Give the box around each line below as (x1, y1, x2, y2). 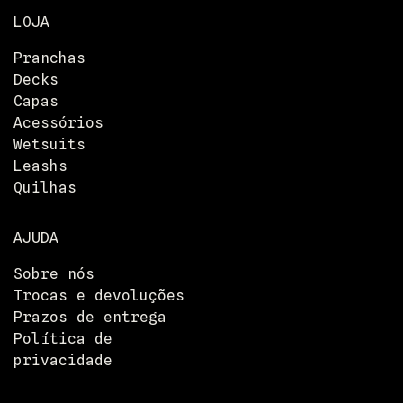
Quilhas (13, 179, 76, 197)
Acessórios (13, 114, 103, 132)
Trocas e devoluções (13, 287, 184, 305)
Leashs (13, 157, 67, 175)
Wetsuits (13, 136, 85, 154)
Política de (13, 330, 112, 348)
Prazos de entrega (13, 309, 166, 327)
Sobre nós (13, 265, 94, 283)
